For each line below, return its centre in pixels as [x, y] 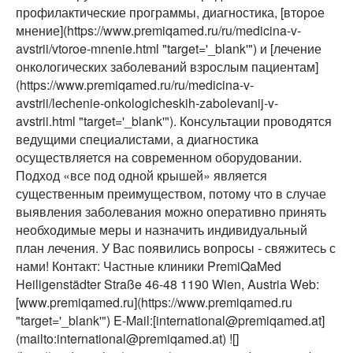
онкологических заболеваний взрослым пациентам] [167, 67]
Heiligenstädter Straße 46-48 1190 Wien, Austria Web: [167, 284]
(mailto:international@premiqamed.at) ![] [127, 339]
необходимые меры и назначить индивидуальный [162, 230]
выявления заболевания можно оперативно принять [171, 212]
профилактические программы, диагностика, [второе [170, 13]
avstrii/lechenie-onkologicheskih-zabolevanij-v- [147, 103]
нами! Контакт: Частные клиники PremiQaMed [149, 266]
